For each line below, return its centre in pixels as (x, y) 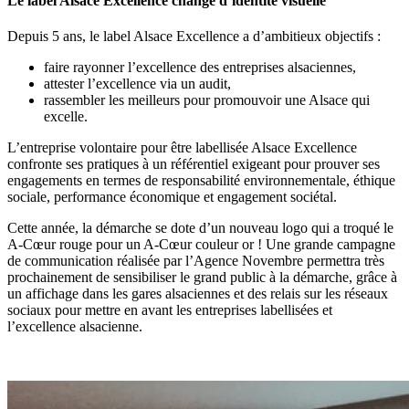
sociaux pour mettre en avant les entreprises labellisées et (170, 309)
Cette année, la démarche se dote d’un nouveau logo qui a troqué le (200, 227)
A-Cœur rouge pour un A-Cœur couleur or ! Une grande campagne (201, 244)
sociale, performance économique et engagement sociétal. (172, 196)
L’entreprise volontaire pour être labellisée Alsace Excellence (182, 147)
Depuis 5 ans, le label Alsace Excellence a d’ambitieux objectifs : (194, 36)
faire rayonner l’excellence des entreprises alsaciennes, (200, 67)
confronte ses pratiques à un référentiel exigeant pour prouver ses (194, 163)
